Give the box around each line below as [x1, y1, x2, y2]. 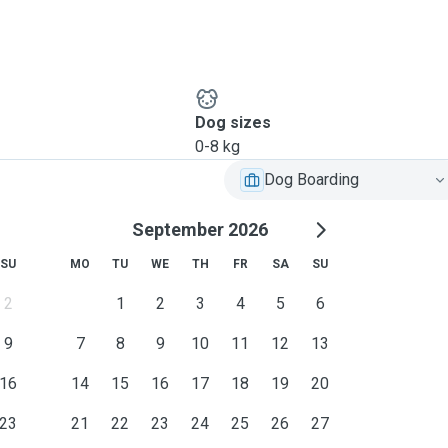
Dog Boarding [264, 170, 359, 189]
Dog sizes [194, 113, 271, 132]
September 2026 [132, 219, 268, 240]
